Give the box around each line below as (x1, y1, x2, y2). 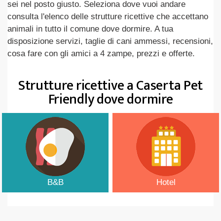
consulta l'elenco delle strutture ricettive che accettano (7, 12, 208, 21)
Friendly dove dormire (48, 88, 173, 111)
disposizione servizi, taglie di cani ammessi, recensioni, (7, 37, 213, 46)
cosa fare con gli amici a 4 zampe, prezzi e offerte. (7, 49, 195, 58)
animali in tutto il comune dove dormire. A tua (7, 24, 173, 34)
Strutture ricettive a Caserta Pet (18, 74, 203, 97)
